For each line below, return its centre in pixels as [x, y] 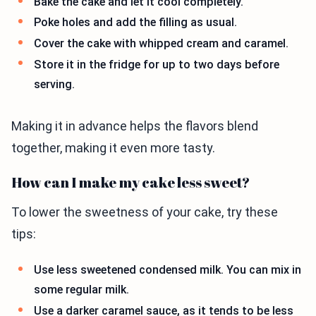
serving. [54, 84]
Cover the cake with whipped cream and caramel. [161, 44]
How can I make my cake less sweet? [131, 183]
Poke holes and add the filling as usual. [135, 23]
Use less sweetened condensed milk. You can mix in [168, 270]
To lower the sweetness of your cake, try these [145, 212]
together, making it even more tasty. [113, 148]
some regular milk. [81, 290]
